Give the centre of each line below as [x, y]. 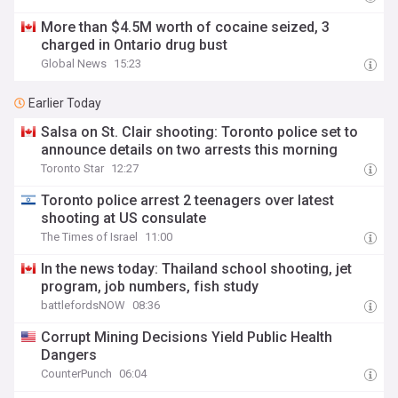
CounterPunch [77, 374]
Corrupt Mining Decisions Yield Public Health [187, 337]
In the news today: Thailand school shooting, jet [197, 269]
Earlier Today [65, 103]
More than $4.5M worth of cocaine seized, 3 [186, 27]
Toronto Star [73, 168]
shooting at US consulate [124, 218]
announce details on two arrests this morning [190, 150]
